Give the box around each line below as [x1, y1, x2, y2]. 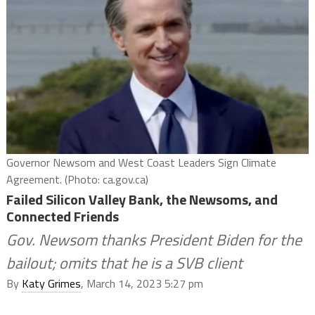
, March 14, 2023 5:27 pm [80, 274, 203, 292]
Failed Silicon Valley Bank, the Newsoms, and [6, 188, 278, 210]
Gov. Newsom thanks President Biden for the [6, 227, 302, 252]
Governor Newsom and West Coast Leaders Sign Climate [6, 153, 276, 171]
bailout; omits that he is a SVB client [6, 250, 243, 275]
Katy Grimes [21, 274, 81, 292]
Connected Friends [6, 205, 119, 227]
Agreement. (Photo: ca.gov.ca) [6, 170, 148, 188]
